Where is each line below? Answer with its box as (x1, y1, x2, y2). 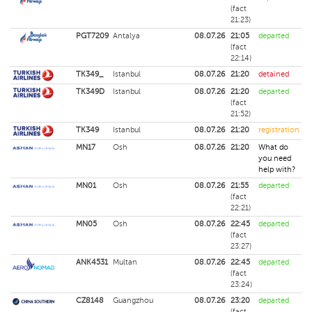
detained (258, 70, 289, 79)
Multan (113, 258, 137, 267)
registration (258, 125, 299, 134)
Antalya (113, 31, 140, 40)
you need (258, 154, 291, 163)
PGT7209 (76, 31, 109, 40)
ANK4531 (76, 258, 108, 267)
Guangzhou (113, 296, 153, 305)
